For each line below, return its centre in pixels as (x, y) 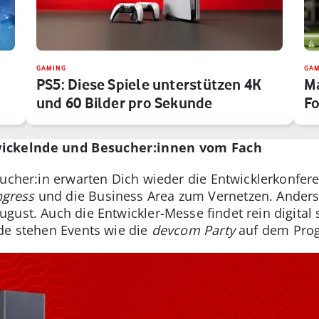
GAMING (51, 68)
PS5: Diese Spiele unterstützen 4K (149, 84)
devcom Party (193, 230)
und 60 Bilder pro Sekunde (125, 103)
